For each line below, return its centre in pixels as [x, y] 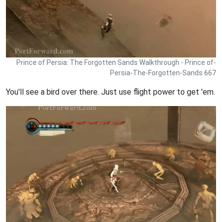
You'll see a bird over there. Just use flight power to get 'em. [111, 92]
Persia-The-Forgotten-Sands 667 [163, 73]
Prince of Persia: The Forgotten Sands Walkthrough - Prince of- [116, 62]
